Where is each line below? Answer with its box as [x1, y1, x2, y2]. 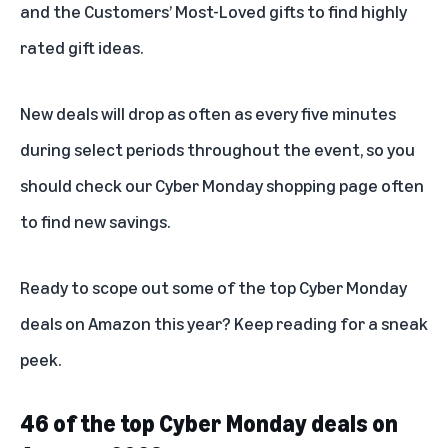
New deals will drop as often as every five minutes [20, 101, 396, 124]
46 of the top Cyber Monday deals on [20, 408, 398, 437]
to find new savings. [20, 209, 170, 232]
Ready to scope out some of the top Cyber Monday [20, 275, 407, 298]
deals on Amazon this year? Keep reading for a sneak [20, 311, 428, 334]
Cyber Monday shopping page [155, 173, 378, 196]
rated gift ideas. [20, 35, 143, 58]
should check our [20, 173, 155, 196]
